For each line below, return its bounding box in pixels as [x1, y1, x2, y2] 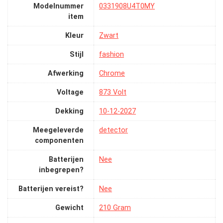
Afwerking [48, 69, 84, 78]
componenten [35, 136, 84, 145]
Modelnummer [33, 1, 84, 10]
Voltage [57, 88, 84, 97]
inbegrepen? [39, 165, 84, 174]
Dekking [55, 107, 84, 115]
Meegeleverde [33, 125, 84, 134]
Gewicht [55, 203, 84, 212]
